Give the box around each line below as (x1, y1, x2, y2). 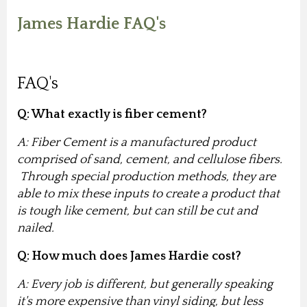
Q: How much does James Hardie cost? (17, 249, 244, 264)
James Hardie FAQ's (17, 15, 166, 34)
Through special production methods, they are (17, 170, 275, 184)
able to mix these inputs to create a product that (17, 187, 280, 201)
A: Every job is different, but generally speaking (17, 278, 273, 292)
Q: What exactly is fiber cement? (17, 108, 210, 122)
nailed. (17, 221, 57, 236)
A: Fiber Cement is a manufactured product (17, 136, 256, 150)
